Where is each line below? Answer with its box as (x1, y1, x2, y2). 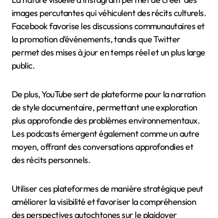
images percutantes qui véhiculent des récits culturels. (12, 7, 206, 18)
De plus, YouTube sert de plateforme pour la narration (12, 88, 206, 100)
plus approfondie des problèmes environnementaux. (12, 114, 200, 126)
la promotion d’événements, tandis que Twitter (12, 33, 181, 45)
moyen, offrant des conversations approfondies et (12, 141, 194, 152)
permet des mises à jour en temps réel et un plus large (12, 46, 205, 58)
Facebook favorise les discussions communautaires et (12, 20, 205, 32)
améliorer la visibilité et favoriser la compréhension (12, 196, 197, 207)
